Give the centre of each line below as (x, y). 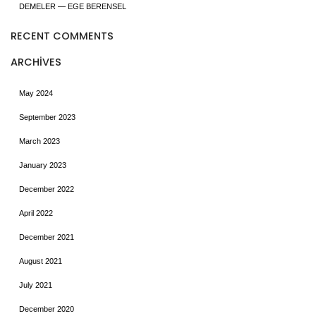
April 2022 (36, 213)
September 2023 (47, 117)
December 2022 (47, 189)
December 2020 (47, 309)
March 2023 (39, 141)
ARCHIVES (36, 62)
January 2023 (43, 165)
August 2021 (41, 261)
